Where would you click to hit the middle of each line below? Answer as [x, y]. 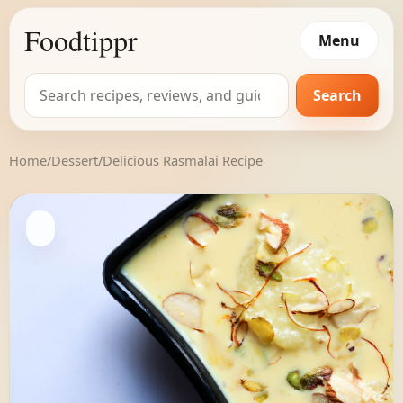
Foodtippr [81, 40]
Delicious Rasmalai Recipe [183, 160]
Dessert [75, 160]
